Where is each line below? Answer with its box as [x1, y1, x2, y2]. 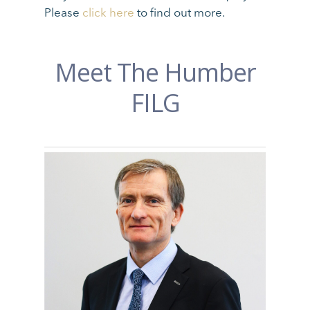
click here [82, 7, 135, 19]
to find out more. [134, 7, 226, 19]
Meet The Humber [54, 55, 256, 89]
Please [44, 7, 83, 19]
